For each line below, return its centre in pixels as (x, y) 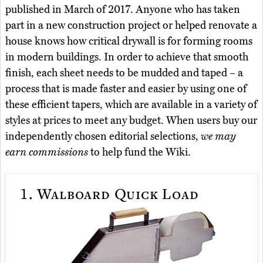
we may (218, 136)
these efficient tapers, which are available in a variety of (131, 104)
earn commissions (47, 152)
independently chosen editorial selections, (103, 136)
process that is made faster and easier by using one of (126, 88)
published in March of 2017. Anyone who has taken (123, 9)
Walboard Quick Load (116, 193)
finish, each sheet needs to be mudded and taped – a (124, 73)
